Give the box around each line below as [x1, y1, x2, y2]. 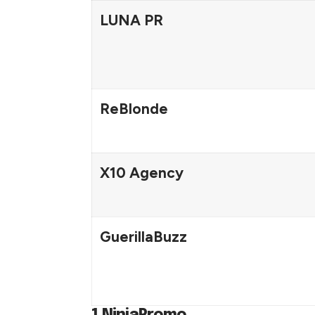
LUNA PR [99, 11, 163, 29]
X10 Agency [99, 163, 184, 181]
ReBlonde [99, 99, 168, 117]
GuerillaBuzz [99, 227, 187, 245]
